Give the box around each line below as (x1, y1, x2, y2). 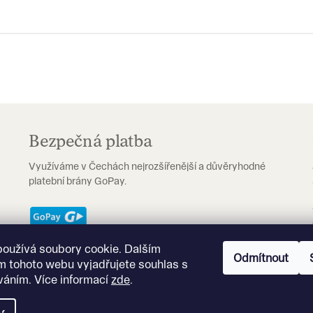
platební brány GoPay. (28, 174, 126, 187)
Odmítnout (233, 251, 289, 265)
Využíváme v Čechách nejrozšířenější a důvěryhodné (28, 159, 265, 173)
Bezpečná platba (28, 129, 152, 150)
